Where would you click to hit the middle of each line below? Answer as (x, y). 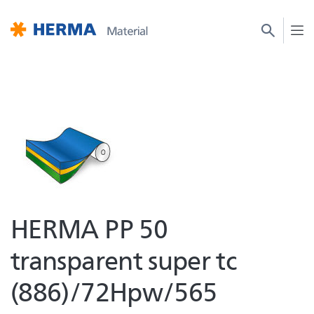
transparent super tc (124, 259)
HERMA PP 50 (89, 228)
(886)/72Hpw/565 (114, 291)
